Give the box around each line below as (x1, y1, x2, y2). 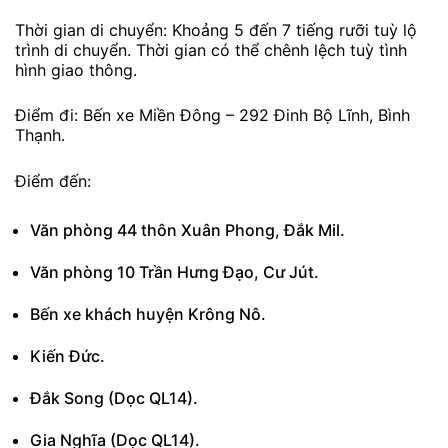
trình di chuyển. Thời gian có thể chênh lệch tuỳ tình (15, 39, 407, 60)
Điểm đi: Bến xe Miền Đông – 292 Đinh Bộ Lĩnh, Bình (15, 105, 410, 126)
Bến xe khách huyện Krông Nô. (30, 303, 266, 324)
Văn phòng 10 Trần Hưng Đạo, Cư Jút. (30, 261, 319, 282)
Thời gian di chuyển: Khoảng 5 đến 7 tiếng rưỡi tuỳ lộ (15, 19, 417, 40)
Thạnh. (15, 125, 65, 146)
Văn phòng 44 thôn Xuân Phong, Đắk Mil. (30, 219, 345, 240)
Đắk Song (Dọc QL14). (30, 387, 198, 408)
